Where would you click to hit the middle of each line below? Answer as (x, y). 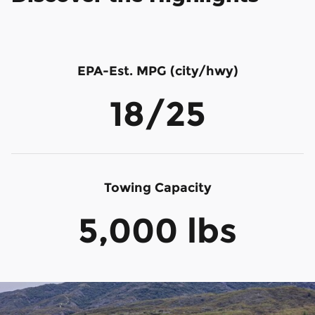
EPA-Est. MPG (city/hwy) (157, 70)
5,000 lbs (157, 231)
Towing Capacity (157, 188)
